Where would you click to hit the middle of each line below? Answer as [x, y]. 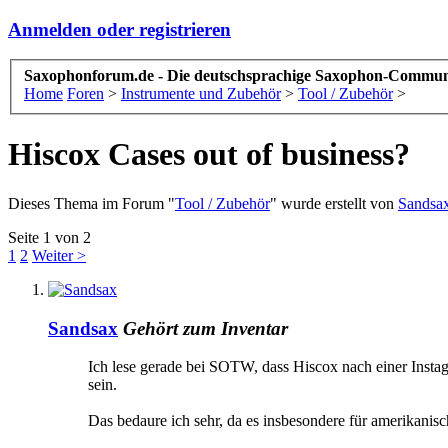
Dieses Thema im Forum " [91, 203]
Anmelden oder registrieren [119, 29]
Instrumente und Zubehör [201, 94]
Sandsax [83, 328]
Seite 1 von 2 [49, 237]
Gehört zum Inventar [205, 328]
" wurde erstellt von [334, 203]
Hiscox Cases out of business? [209, 154]
